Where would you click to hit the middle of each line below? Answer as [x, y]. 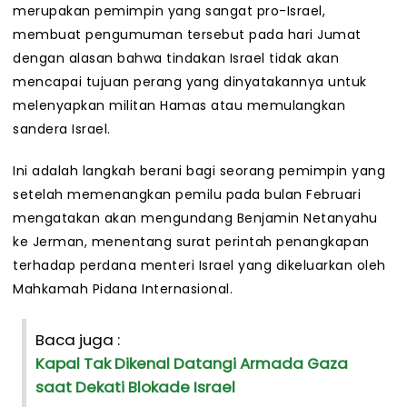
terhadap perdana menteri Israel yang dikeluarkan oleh [199, 266]
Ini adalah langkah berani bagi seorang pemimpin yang [199, 171]
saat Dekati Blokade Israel [135, 387]
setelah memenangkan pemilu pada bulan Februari [187, 195]
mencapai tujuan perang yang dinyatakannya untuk [190, 82]
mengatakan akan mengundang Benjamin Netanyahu [195, 218]
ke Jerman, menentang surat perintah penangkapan [191, 242]
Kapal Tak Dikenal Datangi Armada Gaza [192, 364]
